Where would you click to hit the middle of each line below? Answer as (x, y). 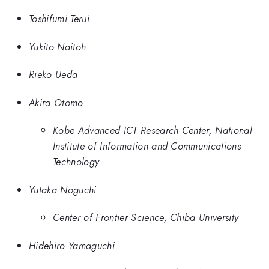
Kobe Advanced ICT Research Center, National (153, 131)
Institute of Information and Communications (147, 146)
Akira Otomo (56, 102)
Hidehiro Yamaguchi (72, 245)
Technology (76, 162)
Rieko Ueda (53, 75)
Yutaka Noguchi (63, 189)
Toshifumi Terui (59, 19)
